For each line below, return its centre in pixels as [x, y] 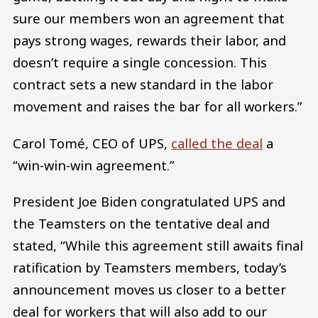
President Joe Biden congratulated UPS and [149, 202]
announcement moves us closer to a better [149, 290]
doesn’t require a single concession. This [140, 62]
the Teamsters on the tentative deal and [141, 224]
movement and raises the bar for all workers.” [158, 106]
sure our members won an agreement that [149, 18]
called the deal [217, 143]
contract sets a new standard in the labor [143, 84]
